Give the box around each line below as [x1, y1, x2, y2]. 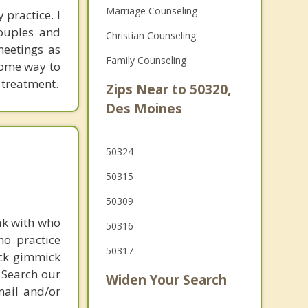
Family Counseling [105, 54, 186, 67]
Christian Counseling [105, 29, 196, 42]
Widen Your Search [105, 271, 227, 289]
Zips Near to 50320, [105, 80, 231, 98]
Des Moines [105, 100, 182, 118]
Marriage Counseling [105, 4, 197, 17]
